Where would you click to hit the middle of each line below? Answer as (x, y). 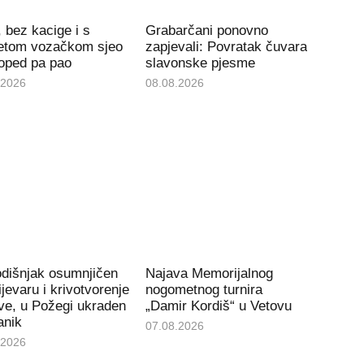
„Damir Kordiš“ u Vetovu (219, 306)
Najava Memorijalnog (210, 274)
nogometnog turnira (204, 290)
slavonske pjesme (201, 63)
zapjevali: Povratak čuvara (227, 46)
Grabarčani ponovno (207, 30)
